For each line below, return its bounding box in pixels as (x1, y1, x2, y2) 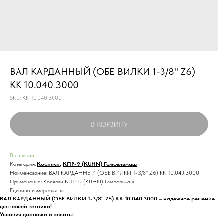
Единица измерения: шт (10, 187, 66, 194)
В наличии (10, 152, 34, 159)
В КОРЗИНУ (91, 120, 127, 128)
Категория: (10, 161, 36, 167)
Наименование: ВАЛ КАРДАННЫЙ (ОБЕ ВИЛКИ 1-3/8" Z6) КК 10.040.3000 (10, 169, 199, 176)
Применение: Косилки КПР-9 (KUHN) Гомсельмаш (10, 178, 134, 185)
